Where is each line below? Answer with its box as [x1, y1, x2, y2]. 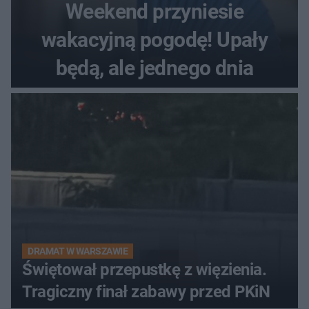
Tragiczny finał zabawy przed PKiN [22, 282, 270, 302]
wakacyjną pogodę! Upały [41, 28, 268, 52]
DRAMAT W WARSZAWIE [28, 246, 128, 257]
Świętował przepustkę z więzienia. [22, 260, 267, 280]
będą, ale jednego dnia [55, 56, 254, 81]
